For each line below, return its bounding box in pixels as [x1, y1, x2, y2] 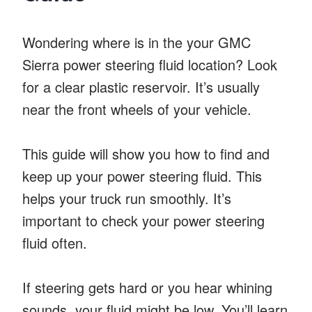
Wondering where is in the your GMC [22, 31, 251, 52]
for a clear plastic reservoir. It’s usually [22, 76, 260, 97]
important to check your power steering [22, 210, 265, 231]
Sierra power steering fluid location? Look [22, 54, 277, 75]
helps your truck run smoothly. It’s [22, 187, 231, 208]
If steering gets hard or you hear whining [22, 276, 272, 297]
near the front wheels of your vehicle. [22, 98, 251, 119]
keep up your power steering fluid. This [22, 165, 262, 186]
